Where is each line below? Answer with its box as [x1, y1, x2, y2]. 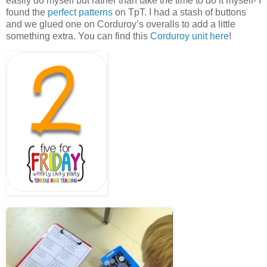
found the [6, 7, 48, 18]
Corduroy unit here [150, 31, 229, 42]
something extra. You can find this [6, 31, 150, 42]
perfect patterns [48, 7, 113, 18]
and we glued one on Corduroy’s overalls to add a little [6, 19, 235, 30]
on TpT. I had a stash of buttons [113, 7, 246, 18]
